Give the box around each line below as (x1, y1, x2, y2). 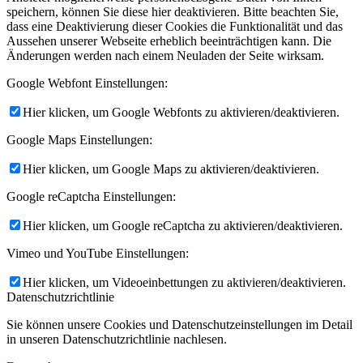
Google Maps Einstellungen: (6, 132, 152, 147)
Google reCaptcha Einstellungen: (6, 189, 176, 203)
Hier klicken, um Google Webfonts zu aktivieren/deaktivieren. (23, 105, 340, 119)
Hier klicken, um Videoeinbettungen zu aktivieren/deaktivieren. (23, 275, 346, 289)
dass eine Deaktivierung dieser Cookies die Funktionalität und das (6, 19, 343, 33)
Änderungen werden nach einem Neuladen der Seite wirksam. (6, 48, 324, 62)
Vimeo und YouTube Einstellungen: (6, 246, 189, 260)
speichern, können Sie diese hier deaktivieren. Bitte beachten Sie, (6, 4, 339, 19)
